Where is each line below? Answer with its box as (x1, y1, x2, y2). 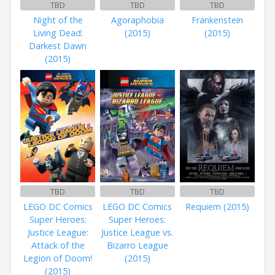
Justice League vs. (101, 227, 174, 239)
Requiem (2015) (185, 201, 249, 213)
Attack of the (31, 239, 85, 252)
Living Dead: (33, 27, 83, 39)
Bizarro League (106, 239, 168, 252)
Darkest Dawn (29, 40, 87, 52)
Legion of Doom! (23, 252, 93, 265)
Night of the (33, 14, 83, 26)
